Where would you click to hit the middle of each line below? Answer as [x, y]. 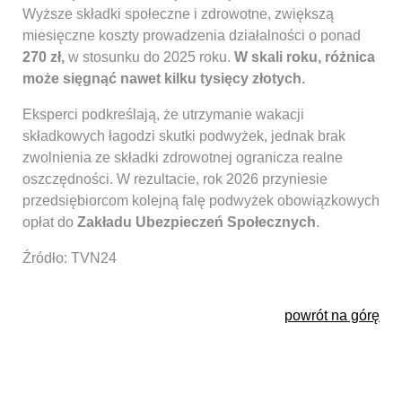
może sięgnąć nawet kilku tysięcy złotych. [164, 79]
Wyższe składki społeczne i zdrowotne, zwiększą [178, 14]
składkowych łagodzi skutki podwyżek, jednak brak [184, 136]
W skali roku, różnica [305, 57]
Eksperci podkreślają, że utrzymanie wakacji [163, 115]
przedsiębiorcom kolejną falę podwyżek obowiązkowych [201, 201]
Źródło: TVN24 [70, 258]
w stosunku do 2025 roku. [149, 57]
